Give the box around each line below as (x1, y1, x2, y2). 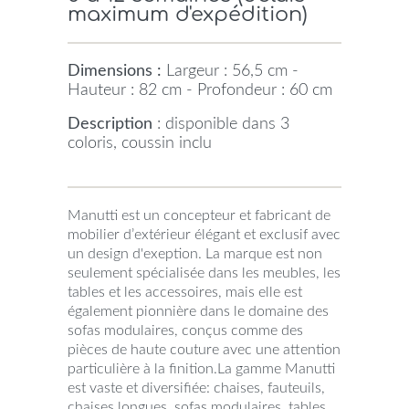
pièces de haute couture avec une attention (68, 342, 341, 358)
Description (68, 116, 157, 133)
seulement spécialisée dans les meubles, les (68, 266, 341, 281)
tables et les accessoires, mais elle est (68, 285, 302, 300)
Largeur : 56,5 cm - (162, 63, 299, 80)
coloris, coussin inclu (68, 135, 212, 152)
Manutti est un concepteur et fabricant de (68, 208, 330, 224)
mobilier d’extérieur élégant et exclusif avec (68, 227, 341, 243)
